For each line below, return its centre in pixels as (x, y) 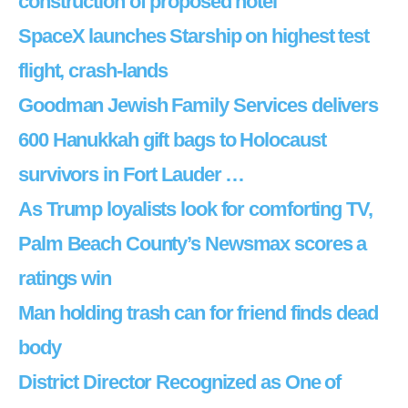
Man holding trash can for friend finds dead (198, 313)
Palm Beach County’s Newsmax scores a (193, 244)
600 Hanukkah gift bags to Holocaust (172, 140)
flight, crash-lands (93, 71)
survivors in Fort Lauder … (132, 174)
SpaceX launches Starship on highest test (194, 36)
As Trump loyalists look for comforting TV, (195, 209)
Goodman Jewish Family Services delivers (199, 105)
